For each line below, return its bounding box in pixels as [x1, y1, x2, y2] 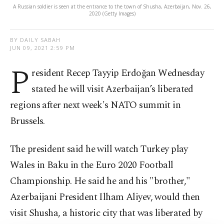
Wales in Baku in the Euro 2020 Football [10, 158, 173, 173]
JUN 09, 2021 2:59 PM [10, 44, 75, 52]
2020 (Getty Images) [88, 10, 135, 17]
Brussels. [10, 114, 45, 129]
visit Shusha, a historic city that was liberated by [10, 206, 202, 221]
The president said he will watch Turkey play [10, 142, 188, 157]
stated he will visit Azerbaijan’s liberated [31, 82, 193, 97]
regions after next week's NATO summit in [10, 98, 181, 113]
